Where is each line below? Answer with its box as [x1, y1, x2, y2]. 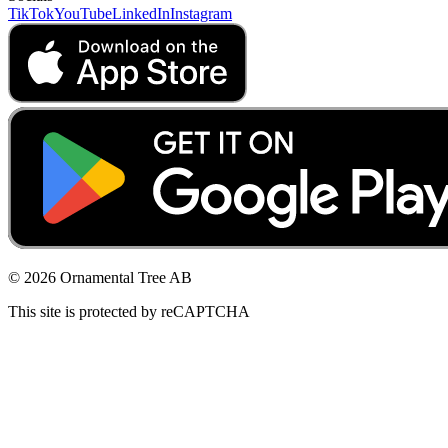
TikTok [8, 4, 54, 22]
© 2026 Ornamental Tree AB [8, 268, 192, 286]
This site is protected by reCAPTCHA [8, 302, 250, 320]
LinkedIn [112, 4, 170, 22]
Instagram [170, 4, 232, 22]
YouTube [54, 4, 112, 22]
